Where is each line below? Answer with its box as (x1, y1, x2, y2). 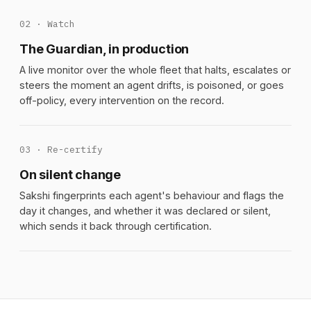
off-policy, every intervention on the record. (19, 94, 224, 106)
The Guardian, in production (19, 41, 190, 56)
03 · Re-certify (19, 143, 103, 155)
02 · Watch (19, 17, 75, 30)
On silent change (19, 167, 121, 182)
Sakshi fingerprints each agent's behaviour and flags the (19, 189, 284, 201)
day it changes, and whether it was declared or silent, (19, 204, 271, 217)
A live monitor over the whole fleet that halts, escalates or (19, 63, 291, 76)
